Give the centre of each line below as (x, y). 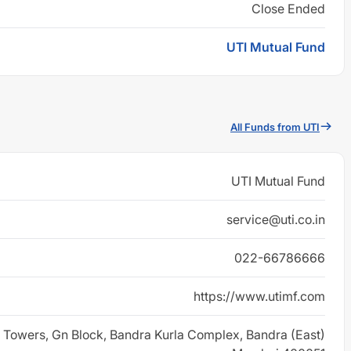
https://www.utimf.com (259, 296)
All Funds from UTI (275, 127)
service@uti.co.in (276, 219)
